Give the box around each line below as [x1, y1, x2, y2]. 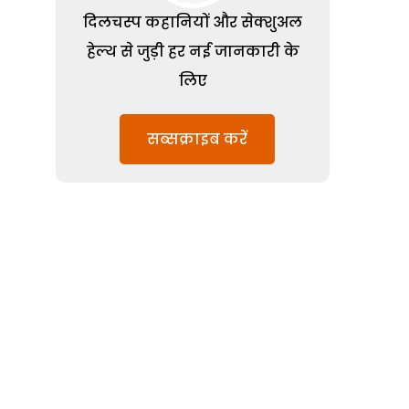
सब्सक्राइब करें [147, 129, 247, 150]
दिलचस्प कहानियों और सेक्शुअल [83, 12, 302, 33]
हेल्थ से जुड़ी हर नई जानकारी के [86, 41, 299, 62]
